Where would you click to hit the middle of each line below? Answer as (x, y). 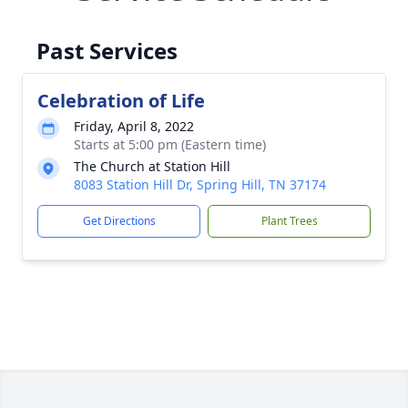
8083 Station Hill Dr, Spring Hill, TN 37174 (200, 184)
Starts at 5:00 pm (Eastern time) (170, 144)
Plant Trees (289, 221)
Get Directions (119, 221)
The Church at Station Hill (152, 166)
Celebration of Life (121, 101)
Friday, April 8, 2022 (134, 126)
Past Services (107, 51)
